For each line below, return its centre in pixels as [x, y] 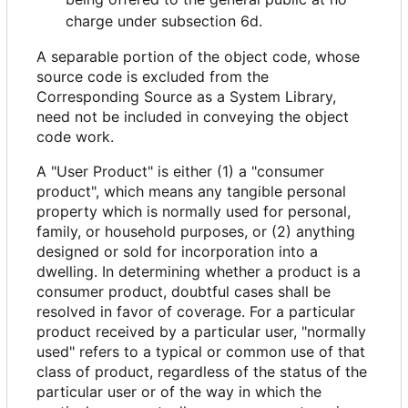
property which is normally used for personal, [194, 212]
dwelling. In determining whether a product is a [199, 272]
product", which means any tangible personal [191, 192]
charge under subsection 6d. [164, 21]
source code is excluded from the [153, 77]
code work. [75, 137]
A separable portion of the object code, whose [198, 57]
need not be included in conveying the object [193, 117]
